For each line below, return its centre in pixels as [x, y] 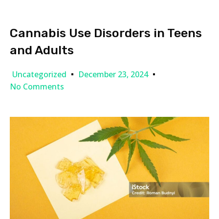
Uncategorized [39, 74]
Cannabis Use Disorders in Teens [106, 33]
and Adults [42, 50]
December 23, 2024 [113, 75]
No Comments [37, 86]
